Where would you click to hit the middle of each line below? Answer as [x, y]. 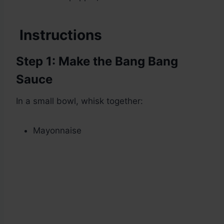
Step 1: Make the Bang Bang [97, 61]
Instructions [59, 35]
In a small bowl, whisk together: [79, 101]
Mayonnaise [57, 131]
